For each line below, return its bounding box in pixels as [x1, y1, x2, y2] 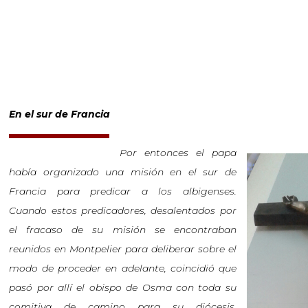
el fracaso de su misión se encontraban [9, 223, 236, 236]
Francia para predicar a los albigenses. [9, 185, 236, 197]
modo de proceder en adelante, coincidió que [9, 262, 236, 274]
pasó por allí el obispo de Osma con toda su [9, 281, 236, 294]
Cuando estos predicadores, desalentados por [9, 204, 236, 217]
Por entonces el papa [120, 146, 236, 159]
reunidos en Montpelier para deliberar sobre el [9, 243, 236, 255]
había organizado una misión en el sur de [9, 166, 236, 178]
